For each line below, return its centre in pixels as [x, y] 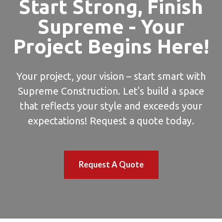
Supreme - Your [111, 26]
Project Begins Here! [111, 46]
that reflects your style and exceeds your [111, 106]
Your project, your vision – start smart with [111, 76]
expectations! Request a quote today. [111, 120]
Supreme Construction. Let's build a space [111, 91]
